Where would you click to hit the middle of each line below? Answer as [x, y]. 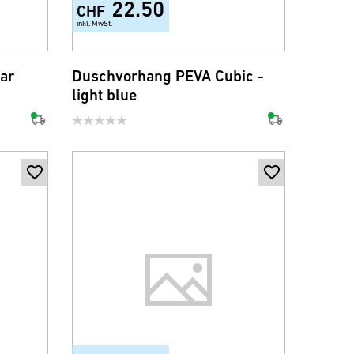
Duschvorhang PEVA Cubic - [168, 76]
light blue [104, 95]
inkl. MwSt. [94, 23]
